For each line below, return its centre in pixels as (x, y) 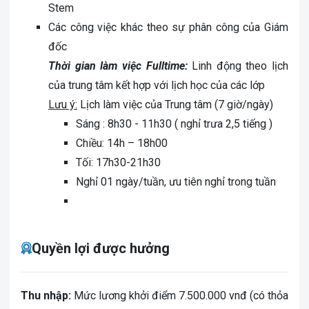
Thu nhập (44, 296)
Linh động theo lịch (238, 66)
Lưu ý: (63, 104)
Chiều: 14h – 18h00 (122, 143)
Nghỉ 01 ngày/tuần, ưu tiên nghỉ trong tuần (176, 182)
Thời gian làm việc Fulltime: (118, 66)
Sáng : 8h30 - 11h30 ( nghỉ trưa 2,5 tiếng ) (174, 124)
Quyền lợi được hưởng (101, 248)
